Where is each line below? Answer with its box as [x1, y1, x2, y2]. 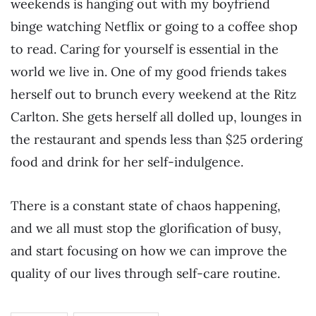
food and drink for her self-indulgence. [11, 154, 243, 171]
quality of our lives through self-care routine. [11, 265, 280, 281]
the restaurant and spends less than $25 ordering [11, 131, 303, 148]
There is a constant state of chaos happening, [11, 197, 281, 214]
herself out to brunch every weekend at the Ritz [11, 86, 296, 103]
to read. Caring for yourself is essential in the [11, 41, 279, 58]
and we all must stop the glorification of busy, [11, 219, 281, 236]
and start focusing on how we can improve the [11, 242, 287, 259]
